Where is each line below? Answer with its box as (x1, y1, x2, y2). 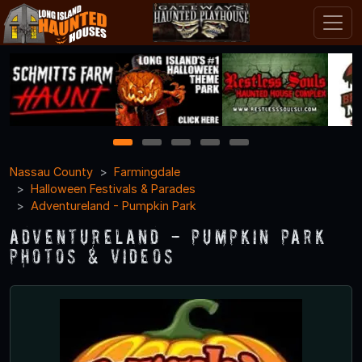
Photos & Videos (10, 243, 175, 267)
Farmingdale (114, 164, 180, 179)
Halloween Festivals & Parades (31, 181, 196, 196)
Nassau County (10, 164, 93, 179)
